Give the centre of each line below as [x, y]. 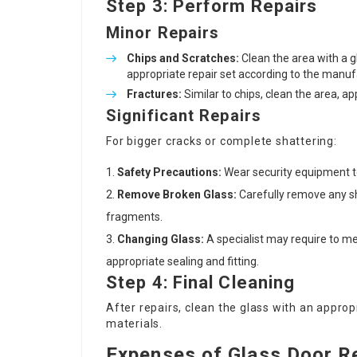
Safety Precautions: [169, 172]
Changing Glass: [161, 239]
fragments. [134, 217]
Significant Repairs [184, 116]
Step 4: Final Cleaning [201, 282]
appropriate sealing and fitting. [182, 261]
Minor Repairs [163, 33]
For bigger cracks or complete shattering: [222, 141]
